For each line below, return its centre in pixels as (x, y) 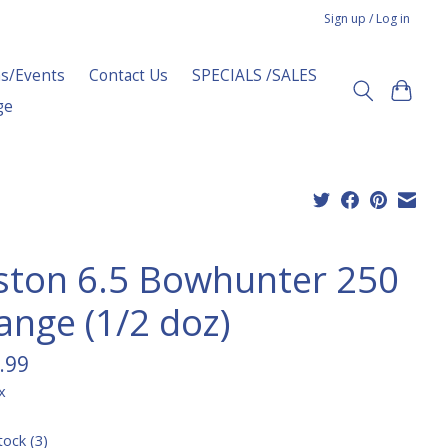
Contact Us (129, 75)
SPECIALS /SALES (255, 75)
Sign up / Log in (367, 18)
